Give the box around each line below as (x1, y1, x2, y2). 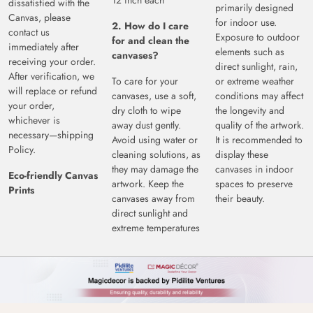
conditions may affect (215, 89, 303, 103)
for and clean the (112, 34, 189, 48)
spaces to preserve (215, 177, 293, 191)
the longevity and (215, 103, 284, 118)
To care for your (112, 74, 178, 89)
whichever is (8, 113, 60, 128)
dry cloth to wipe (112, 103, 181, 118)
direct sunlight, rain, (215, 59, 298, 74)
